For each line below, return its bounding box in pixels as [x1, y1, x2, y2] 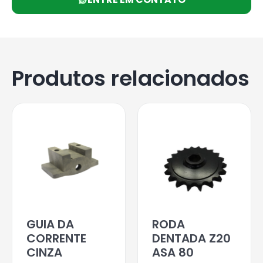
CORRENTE [26, 230, 86, 247]
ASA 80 [152, 244, 194, 261]
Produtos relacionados [12, 63, 249, 93]
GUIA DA [26, 215, 74, 232]
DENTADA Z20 [152, 230, 231, 247]
